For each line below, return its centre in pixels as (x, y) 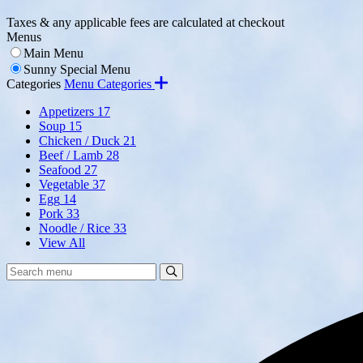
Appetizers (66, 111)
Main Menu (53, 53)
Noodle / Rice (75, 228)
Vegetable (64, 184)
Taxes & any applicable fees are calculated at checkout (145, 22)
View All (62, 243)
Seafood (60, 170)
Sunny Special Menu (77, 69)
